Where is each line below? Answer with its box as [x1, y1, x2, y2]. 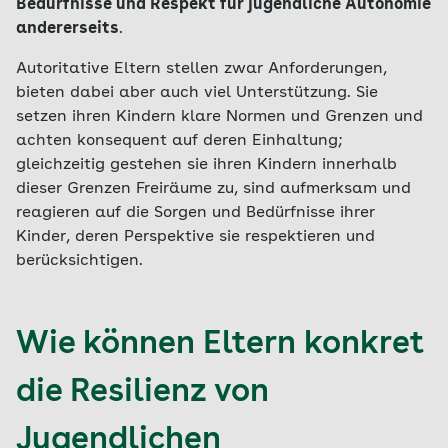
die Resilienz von [16, 377, 269, 409]
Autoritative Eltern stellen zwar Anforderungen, [16, 61, 387, 77]
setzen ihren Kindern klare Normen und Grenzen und [16, 109, 423, 125]
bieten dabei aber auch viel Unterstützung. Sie [16, 85, 378, 101]
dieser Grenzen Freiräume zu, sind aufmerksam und [16, 181, 411, 197]
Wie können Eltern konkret [16, 329, 424, 361]
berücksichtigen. [16, 253, 143, 269]
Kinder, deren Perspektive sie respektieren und [16, 229, 375, 245]
